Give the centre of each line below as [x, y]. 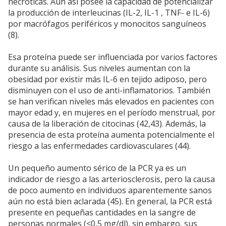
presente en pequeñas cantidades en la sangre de [102, 213]
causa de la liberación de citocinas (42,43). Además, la [107, 124]
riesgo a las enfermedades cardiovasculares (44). [99, 146]
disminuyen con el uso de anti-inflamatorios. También [109, 91]
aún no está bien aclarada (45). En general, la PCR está [110, 202]
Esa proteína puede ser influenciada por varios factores [113, 57]
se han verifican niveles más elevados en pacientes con [111, 102]
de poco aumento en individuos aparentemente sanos [110, 190]
